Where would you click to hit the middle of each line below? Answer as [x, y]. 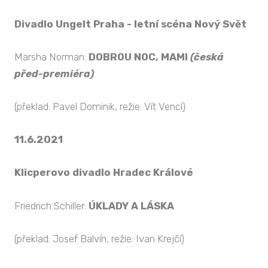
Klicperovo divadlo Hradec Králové [104, 173]
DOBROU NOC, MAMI [139, 57]
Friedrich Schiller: [51, 205]
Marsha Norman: [51, 57]
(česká [207, 57]
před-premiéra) [54, 73]
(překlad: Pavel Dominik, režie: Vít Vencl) [100, 107]
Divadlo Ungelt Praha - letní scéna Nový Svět [130, 24]
